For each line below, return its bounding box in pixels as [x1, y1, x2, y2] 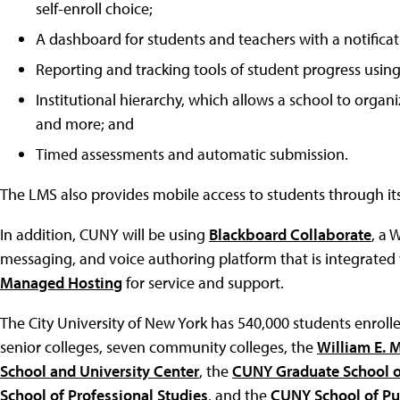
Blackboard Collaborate [209, 223, 371, 245]
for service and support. [122, 271, 284, 293]
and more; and [36, 112, 134, 134]
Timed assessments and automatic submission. [36, 143, 348, 164]
